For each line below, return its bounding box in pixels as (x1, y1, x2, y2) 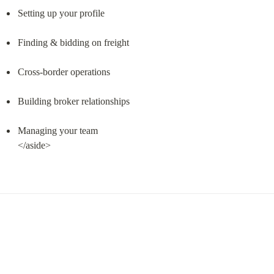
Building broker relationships (17, 95, 130, 106)
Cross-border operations (17, 66, 110, 77)
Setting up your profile (17, 7, 105, 18)
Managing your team (17, 125, 98, 136)
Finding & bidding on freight (17, 37, 129, 48)
